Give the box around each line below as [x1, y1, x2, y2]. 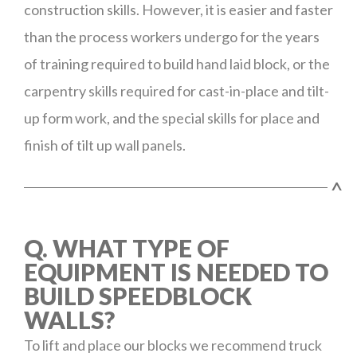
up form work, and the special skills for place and [24, 109, 320, 127]
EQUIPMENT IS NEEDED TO [24, 257, 328, 286]
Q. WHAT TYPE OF [24, 233, 229, 262]
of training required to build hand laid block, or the [24, 55, 330, 73]
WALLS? [24, 305, 115, 334]
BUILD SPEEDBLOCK [24, 281, 252, 310]
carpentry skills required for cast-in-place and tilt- [24, 82, 329, 100]
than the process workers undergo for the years [24, 28, 320, 45]
